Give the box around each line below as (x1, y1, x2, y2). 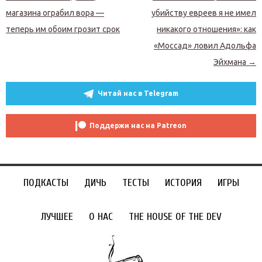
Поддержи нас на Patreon (89, 122, 187, 129)
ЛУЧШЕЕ (40, 211, 73, 223)
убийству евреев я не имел (151, 8, 256, 18)
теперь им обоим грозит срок (6, 25, 120, 34)
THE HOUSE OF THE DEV (128, 211, 222, 223)
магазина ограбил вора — (6, 8, 104, 18)
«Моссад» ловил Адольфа (154, 41, 256, 50)
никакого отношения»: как (157, 25, 256, 34)
